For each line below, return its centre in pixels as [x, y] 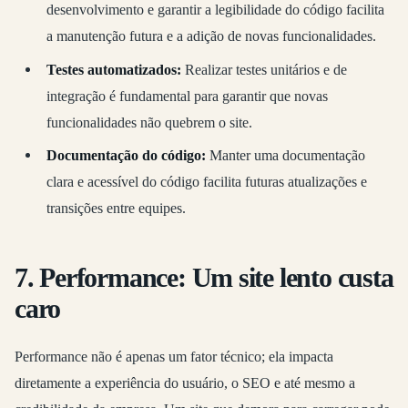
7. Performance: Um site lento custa [204, 277]
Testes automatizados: [113, 69]
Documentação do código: [126, 156]
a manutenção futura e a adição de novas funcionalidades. [211, 36]
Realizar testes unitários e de [264, 69]
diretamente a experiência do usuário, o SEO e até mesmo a [185, 383]
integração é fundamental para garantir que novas [187, 96]
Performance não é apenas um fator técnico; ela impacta [174, 357]
